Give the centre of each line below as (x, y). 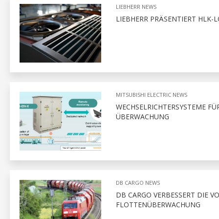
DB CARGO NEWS (138, 182)
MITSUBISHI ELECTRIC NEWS (151, 94)
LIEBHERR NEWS (136, 6)
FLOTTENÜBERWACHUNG (158, 204)
